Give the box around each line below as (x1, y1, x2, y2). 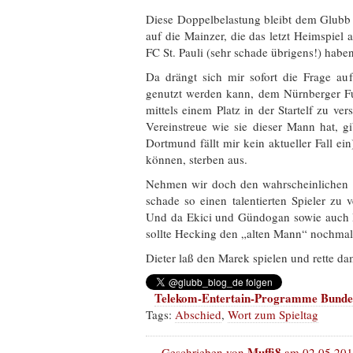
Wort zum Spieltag (228, 306, 318, 322)
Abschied (175, 306, 221, 322)
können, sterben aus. (146, 150, 247, 167)
